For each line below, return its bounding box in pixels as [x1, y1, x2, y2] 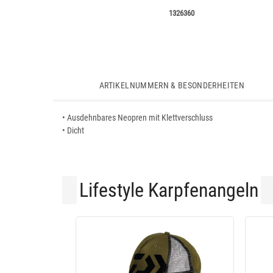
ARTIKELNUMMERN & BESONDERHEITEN [99, 80, 244, 90]
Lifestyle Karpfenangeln [79, 179, 258, 202]
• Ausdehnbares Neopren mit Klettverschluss [62, 113, 213, 122]
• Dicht [62, 126, 84, 135]
